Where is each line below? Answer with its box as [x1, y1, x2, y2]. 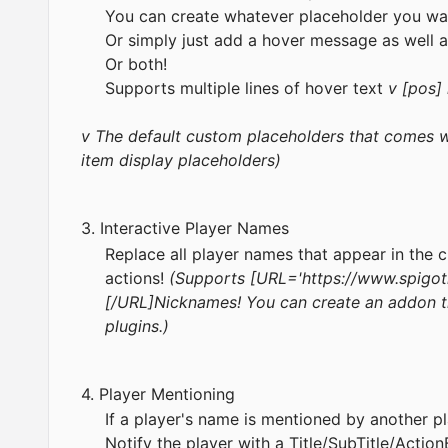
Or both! [105, 54, 167, 75]
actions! [105, 267, 169, 288]
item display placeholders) [81, 150, 281, 171]
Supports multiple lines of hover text [105, 78, 388, 99]
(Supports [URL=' [169, 267, 302, 288]
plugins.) [105, 315, 169, 336]
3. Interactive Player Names [81, 218, 294, 239]
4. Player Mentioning [81, 383, 240, 404]
